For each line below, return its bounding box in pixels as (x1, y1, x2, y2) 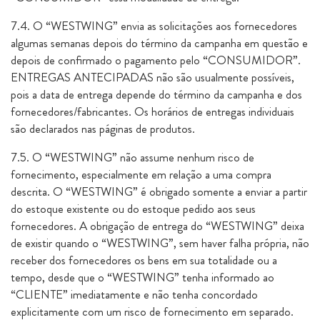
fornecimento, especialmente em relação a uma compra (11, 166, 271, 183)
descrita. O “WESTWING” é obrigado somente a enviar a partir (11, 183, 307, 200)
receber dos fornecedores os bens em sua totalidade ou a (11, 251, 277, 269)
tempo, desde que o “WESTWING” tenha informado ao (11, 269, 274, 286)
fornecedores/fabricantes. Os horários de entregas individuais (11, 103, 294, 120)
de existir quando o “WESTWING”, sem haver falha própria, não (11, 234, 309, 251)
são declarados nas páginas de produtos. (11, 120, 195, 137)
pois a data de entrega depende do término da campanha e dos (11, 86, 302, 103)
